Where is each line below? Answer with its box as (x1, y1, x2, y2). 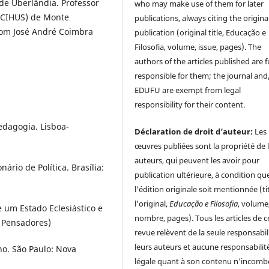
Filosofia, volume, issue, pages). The (134, 41, 262, 53)
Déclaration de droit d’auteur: (134, 125, 255, 137)
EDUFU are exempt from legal (134, 85, 241, 96)
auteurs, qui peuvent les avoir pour (134, 154, 260, 166)
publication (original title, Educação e (134, 27, 267, 38)
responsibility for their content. (134, 99, 246, 110)
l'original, (134, 198, 170, 209)
